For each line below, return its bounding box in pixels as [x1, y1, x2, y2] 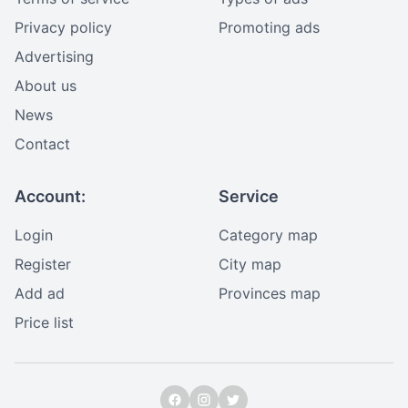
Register [15, 255, 71, 273]
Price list [15, 313, 74, 331]
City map [219, 255, 281, 273]
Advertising [15, 47, 94, 66]
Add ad [15, 284, 65, 302]
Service [219, 187, 279, 206]
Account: [15, 187, 86, 206]
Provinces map [219, 284, 321, 302]
